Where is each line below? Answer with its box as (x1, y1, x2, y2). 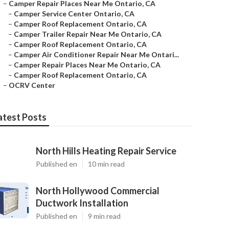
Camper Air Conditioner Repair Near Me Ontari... (14, 50, 179, 59)
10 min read (88, 159, 125, 168)
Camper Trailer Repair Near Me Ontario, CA (14, 30, 162, 38)
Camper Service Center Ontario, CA (14, 9, 134, 18)
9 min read (88, 212, 121, 220)
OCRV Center (9, 81, 55, 89)
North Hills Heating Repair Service (36, 145, 176, 156)
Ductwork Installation (36, 197, 128, 209)
